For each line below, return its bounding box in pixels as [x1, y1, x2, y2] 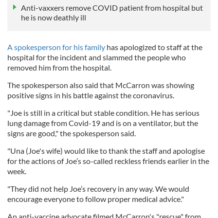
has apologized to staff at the [105, 42, 202, 52]
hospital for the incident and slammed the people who [7, 52, 186, 62]
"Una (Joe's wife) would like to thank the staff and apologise [7, 145, 205, 155]
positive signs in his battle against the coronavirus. [7, 90, 176, 100]
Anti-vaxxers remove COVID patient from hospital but [21, 2, 203, 12]
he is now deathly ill [21, 12, 86, 22]
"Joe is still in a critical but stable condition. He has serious [7, 108, 200, 117]
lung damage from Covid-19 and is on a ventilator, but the [7, 118, 198, 127]
